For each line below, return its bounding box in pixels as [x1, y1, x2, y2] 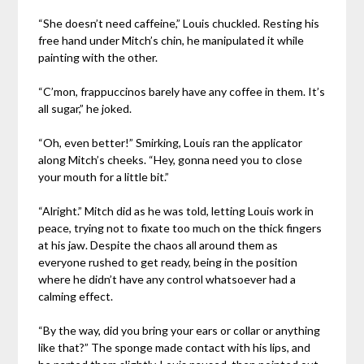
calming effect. [38, 289, 114, 304]
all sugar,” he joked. [38, 102, 132, 116]
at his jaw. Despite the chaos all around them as [38, 238, 279, 253]
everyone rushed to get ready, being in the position [38, 255, 298, 270]
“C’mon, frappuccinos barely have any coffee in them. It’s [38, 84, 326, 99]
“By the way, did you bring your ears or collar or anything [38, 323, 321, 338]
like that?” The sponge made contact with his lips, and [38, 340, 311, 355]
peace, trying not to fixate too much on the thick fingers [38, 221, 323, 236]
